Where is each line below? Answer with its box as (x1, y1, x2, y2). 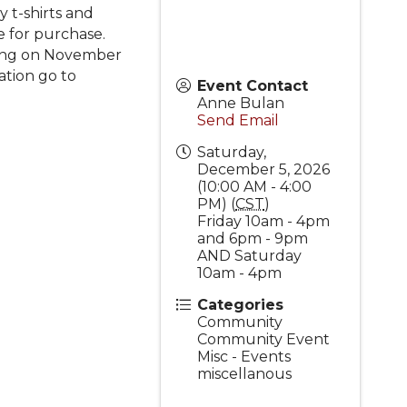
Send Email (197, 112, 280, 129)
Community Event (197, 331, 331, 348)
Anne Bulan (197, 94, 285, 112)
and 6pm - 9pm (197, 230, 309, 247)
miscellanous (197, 365, 293, 382)
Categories (197, 296, 284, 313)
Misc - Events (197, 348, 292, 365)
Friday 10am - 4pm (197, 213, 331, 230)
